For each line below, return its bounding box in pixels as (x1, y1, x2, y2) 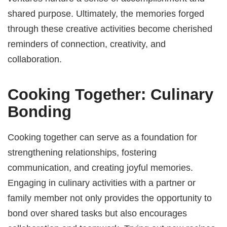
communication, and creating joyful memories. (8, 162, 194, 173)
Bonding (8, 102, 72, 121)
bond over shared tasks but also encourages (8, 208, 187, 219)
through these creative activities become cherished (8, 23, 213, 34)
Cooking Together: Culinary (8, 85, 214, 103)
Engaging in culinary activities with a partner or (8, 177, 196, 188)
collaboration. (8, 54, 62, 64)
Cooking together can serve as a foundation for (8, 132, 198, 143)
